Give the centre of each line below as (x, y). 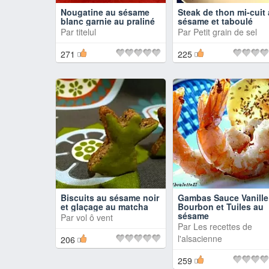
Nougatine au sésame (105, 12)
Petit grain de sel (225, 32)
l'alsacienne (200, 238)
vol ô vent (95, 217)
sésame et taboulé (215, 21)
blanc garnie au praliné (108, 21)
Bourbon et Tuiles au (221, 207)
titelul (86, 32)
